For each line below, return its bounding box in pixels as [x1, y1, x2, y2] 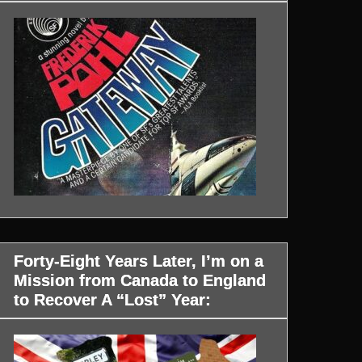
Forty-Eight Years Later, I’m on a [14, 251, 264, 270]
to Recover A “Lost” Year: [14, 290, 212, 309]
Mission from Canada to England [14, 271, 267, 289]
